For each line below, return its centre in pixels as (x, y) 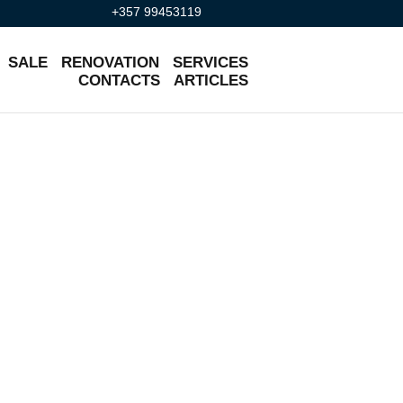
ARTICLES (211, 81)
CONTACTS (119, 81)
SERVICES (210, 63)
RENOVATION (110, 63)
